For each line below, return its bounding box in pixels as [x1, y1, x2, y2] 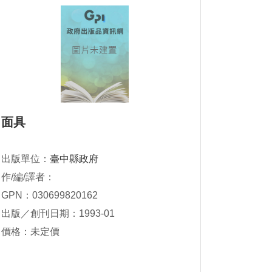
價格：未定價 [1, 226, 59, 237]
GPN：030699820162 [1, 190, 98, 200]
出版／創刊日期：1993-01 [1, 208, 115, 219]
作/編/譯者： [1, 172, 55, 182]
